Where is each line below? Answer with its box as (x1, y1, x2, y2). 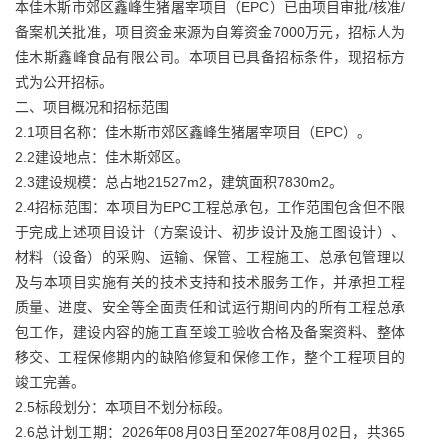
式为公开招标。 (15, 74, 113, 90)
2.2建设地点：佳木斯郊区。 (15, 149, 189, 165)
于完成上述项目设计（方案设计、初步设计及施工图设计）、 (15, 224, 405, 240)
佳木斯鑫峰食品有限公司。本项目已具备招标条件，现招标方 (15, 49, 405, 65)
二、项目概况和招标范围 (15, 99, 169, 115)
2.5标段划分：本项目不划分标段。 (15, 399, 231, 415)
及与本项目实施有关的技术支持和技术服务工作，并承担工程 (15, 274, 405, 290)
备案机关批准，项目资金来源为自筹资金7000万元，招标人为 (15, 24, 405, 40)
